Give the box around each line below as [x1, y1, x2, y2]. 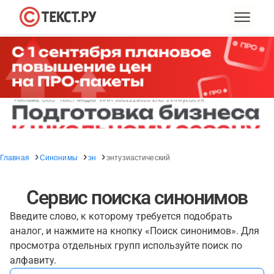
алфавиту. [10, 254, 56, 266]
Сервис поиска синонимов [26, 186, 248, 209]
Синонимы [39, 152, 78, 162]
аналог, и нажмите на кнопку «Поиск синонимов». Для [10, 225, 259, 237]
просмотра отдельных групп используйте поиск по [10, 240, 242, 251]
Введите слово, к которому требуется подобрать [10, 210, 232, 222]
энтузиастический [106, 152, 170, 162]
